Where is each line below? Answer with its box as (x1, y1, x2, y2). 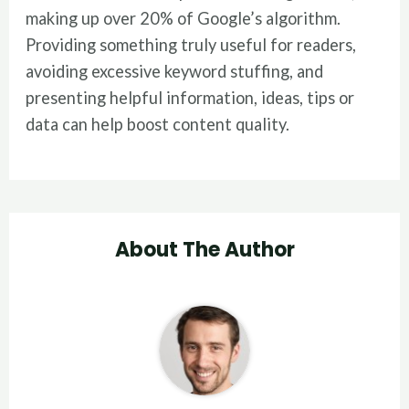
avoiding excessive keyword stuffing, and (26, 60, 324, 81)
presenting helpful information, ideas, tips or (26, 87, 355, 108)
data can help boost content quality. (26, 113, 290, 134)
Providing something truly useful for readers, (26, 34, 357, 55)
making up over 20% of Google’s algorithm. (26, 7, 341, 28)
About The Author (114, 236, 295, 265)
